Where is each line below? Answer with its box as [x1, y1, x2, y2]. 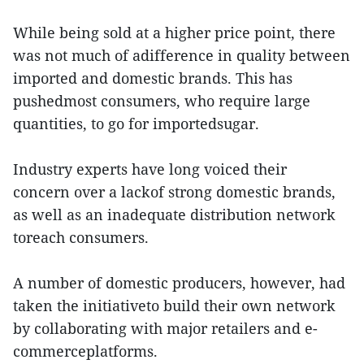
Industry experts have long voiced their [13, 159, 287, 180]
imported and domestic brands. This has [13, 68, 292, 89]
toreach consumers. [13, 227, 153, 248]
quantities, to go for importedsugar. [13, 114, 263, 134]
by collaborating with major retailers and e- [13, 318, 318, 339]
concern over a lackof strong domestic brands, [13, 182, 336, 202]
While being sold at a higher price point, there [13, 23, 336, 43]
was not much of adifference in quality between [13, 45, 350, 66]
